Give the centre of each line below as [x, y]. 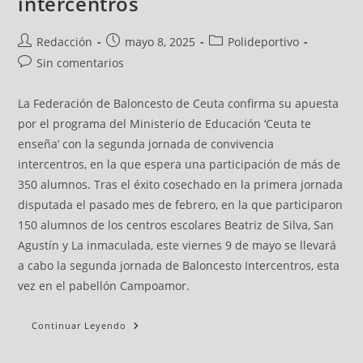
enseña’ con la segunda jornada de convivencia [146, 143]
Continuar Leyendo [79, 325]
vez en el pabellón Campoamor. [104, 285]
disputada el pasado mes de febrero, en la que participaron [181, 204]
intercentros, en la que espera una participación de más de [179, 164]
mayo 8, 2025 [160, 41]
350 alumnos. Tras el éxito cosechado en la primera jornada [181, 184]
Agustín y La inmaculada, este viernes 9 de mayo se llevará [177, 245]
